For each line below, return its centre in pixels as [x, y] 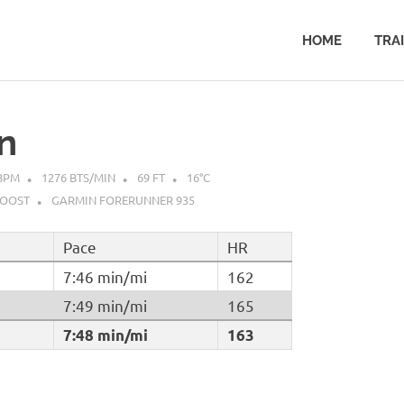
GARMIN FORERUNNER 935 [123, 200]
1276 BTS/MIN [78, 177]
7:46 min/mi [105, 276]
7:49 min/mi [105, 305]
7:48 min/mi [105, 335]
